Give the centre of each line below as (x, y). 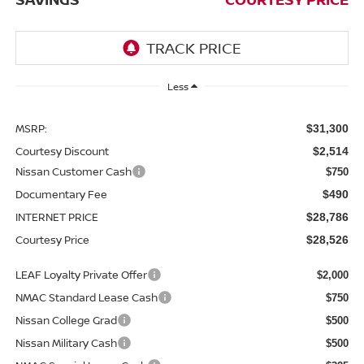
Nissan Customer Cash (73, 172)
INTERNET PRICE (56, 217)
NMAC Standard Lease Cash (86, 298)
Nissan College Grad (66, 321)
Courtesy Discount (62, 152)
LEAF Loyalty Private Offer (81, 275)
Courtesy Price (52, 240)
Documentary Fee (61, 195)
